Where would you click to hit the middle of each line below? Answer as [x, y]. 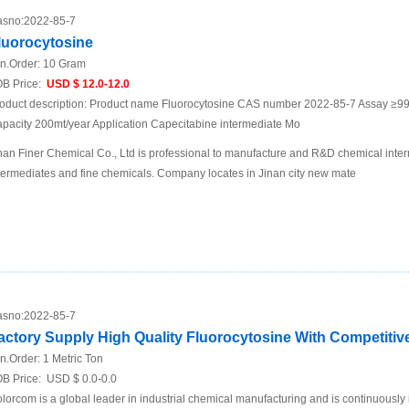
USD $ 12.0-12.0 [87, 84]
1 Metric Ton [73, 359]
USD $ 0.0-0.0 [80, 379]
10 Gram [64, 64]
